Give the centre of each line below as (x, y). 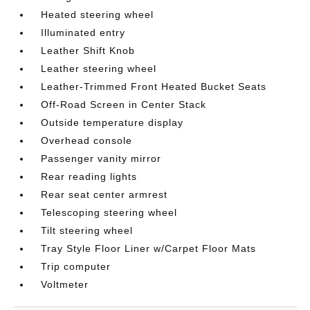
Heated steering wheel (98, 14)
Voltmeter (65, 284)
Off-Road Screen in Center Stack (124, 104)
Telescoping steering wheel (109, 212)
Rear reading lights (89, 176)
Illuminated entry (83, 32)
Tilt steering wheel (87, 230)
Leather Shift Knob (88, 50)
